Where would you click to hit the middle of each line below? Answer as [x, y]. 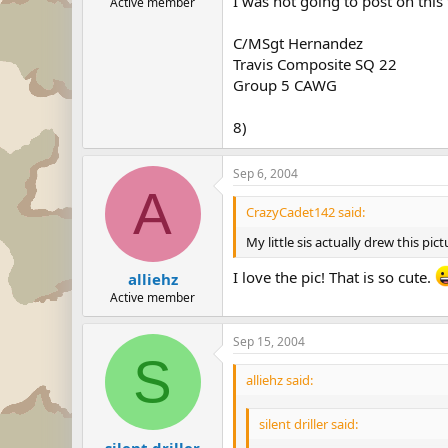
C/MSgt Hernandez [298, 42]
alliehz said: [279, 380]
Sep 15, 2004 [269, 342]
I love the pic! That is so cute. [334, 277]
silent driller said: [308, 423]
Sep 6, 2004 [265, 173]
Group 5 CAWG [285, 84]
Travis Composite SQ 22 [315, 63]
